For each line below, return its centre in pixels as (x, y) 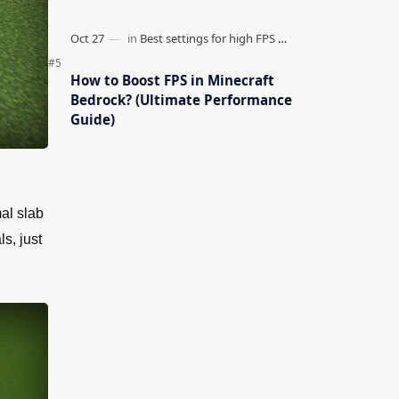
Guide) (92, 120)
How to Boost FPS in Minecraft (172, 81)
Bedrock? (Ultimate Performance (181, 100)
